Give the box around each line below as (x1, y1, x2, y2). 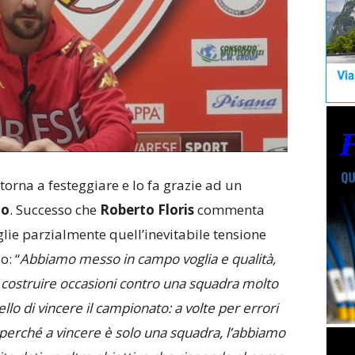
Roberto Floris (99, 200, 197, 219)
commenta (197, 200, 265, 219)
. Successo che (9, 200, 100, 219)
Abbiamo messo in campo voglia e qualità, (19, 249, 276, 268)
